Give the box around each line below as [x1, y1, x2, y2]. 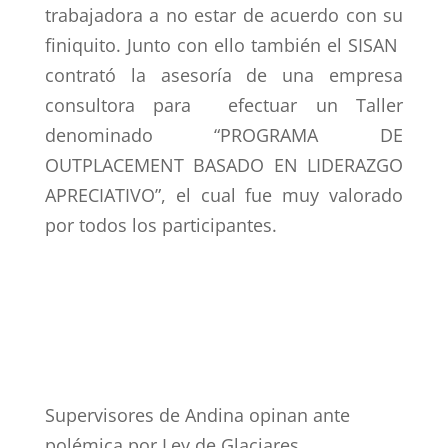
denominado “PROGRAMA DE [44, 123, 404, 147]
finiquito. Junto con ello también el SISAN [44, 33, 404, 57]
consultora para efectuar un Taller [44, 93, 404, 117]
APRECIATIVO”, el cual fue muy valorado [44, 183, 404, 207]
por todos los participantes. [44, 213, 277, 237]
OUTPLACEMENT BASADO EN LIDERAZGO [44, 153, 404, 177]
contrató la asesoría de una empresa [44, 63, 404, 87]
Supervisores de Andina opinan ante [44, 403, 350, 427]
